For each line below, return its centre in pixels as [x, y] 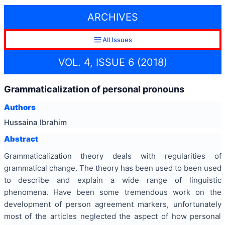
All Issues [117, 40]
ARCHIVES [113, 17]
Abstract [21, 139]
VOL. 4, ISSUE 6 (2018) [113, 62]
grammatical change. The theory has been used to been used [113, 168]
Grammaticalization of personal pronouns [94, 89]
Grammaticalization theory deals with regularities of [113, 156]
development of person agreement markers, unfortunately [113, 204]
